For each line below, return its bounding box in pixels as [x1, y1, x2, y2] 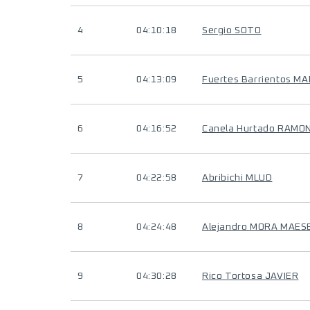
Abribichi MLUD [202, 173, 273, 183]
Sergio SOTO [202, 26, 262, 35]
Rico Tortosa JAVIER [202, 271, 299, 281]
